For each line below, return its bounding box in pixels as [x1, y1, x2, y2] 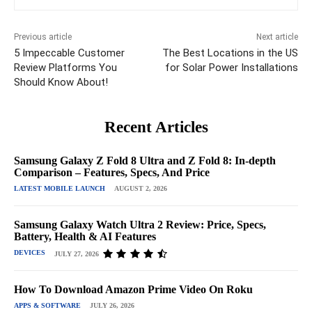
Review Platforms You [14, 61, 117, 74]
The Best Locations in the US [162, 46, 298, 59]
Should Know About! [14, 75, 108, 88]
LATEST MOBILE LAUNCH [14, 184, 105, 192]
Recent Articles [104, 118, 208, 136]
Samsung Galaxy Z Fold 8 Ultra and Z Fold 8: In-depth [14, 154, 276, 166]
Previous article [14, 31, 72, 42]
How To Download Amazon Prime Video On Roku [14, 283, 253, 295]
